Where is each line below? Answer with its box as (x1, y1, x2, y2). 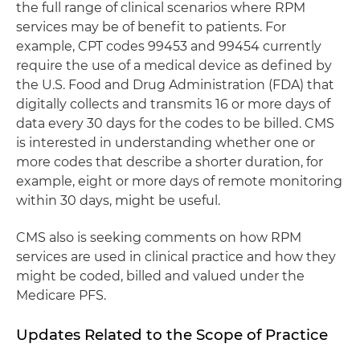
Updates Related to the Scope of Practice (16, 325, 328, 344)
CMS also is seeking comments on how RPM (16, 230, 301, 245)
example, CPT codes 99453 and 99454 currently (16, 39, 321, 54)
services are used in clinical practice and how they (16, 249, 336, 264)
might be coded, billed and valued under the (16, 268, 305, 284)
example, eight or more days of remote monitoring (16, 174, 342, 189)
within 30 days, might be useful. (16, 193, 220, 208)
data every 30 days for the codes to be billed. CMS (16, 116, 334, 131)
